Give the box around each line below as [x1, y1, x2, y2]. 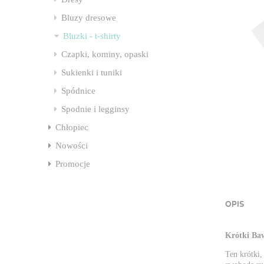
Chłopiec [55, 122, 88, 132]
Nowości [55, 140, 88, 150]
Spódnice [61, 85, 95, 95]
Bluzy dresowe [61, 12, 116, 22]
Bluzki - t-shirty [63, 31, 121, 41]
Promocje [55, 159, 90, 169]
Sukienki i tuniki [61, 67, 122, 77]
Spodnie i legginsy [61, 104, 130, 114]
